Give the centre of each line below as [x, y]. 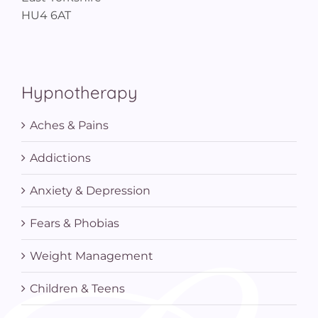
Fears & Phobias [75, 223]
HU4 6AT [46, 15]
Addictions [60, 158]
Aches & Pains [69, 125]
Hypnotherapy [79, 92]
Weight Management [92, 256]
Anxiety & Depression [90, 190]
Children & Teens [77, 288]
